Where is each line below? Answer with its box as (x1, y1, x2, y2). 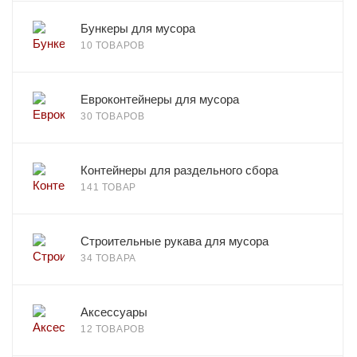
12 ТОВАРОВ (80, 324, 145, 335)
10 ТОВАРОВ (80, 40, 145, 51)
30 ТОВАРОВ (80, 111, 145, 122)
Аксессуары (80, 305, 147, 319)
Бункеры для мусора (80, 22, 195, 35)
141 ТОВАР (80, 182, 137, 193)
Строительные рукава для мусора (80, 234, 269, 248)
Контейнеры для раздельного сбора (80, 163, 278, 177)
